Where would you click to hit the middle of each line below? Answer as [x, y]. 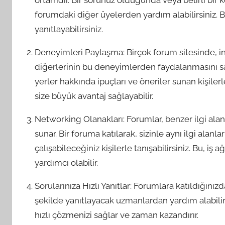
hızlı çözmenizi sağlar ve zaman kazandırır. [117, 215]
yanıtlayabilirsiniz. [69, 29]
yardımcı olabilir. [67, 163]
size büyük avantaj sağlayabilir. [94, 96]
